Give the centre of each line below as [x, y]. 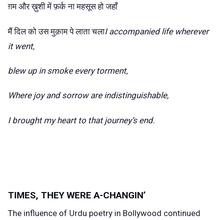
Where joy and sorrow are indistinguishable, [88, 96]
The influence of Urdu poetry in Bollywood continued [104, 213]
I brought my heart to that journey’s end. [81, 120]
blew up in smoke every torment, [68, 70]
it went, [21, 46]
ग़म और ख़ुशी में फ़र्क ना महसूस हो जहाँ [63, 7]
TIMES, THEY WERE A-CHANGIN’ [77, 195]
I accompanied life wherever [157, 31]
